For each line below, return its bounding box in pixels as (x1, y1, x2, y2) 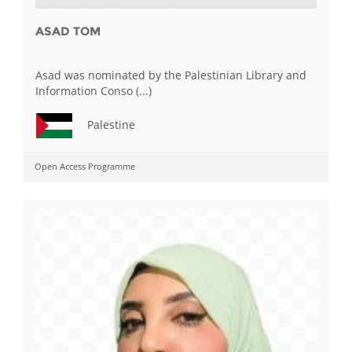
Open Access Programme (35, 159, 135, 172)
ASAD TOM (35, 23, 101, 38)
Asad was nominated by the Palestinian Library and (35, 67, 306, 82)
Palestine (84, 116, 135, 132)
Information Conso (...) (35, 82, 152, 98)
